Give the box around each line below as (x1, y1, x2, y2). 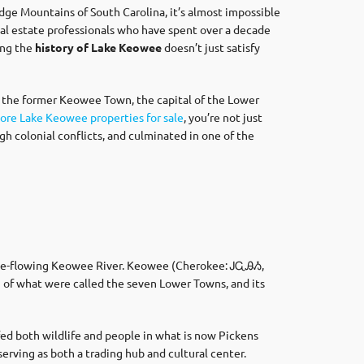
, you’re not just (184, 110, 262, 124)
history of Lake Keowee (35, 40, 162, 54)
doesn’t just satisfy (162, 40, 260, 54)
